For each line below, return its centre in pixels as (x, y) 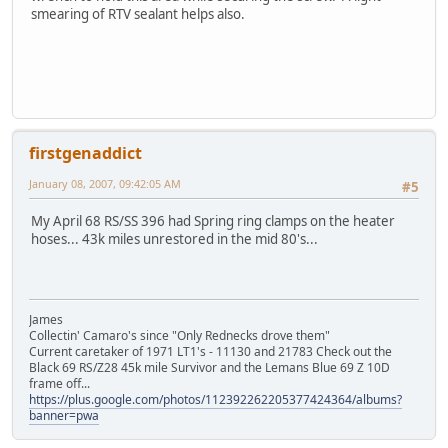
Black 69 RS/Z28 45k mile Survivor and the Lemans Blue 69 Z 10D (209, 368)
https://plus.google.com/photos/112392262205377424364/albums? (215, 400)
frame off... (59, 384)
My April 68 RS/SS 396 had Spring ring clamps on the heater (213, 221)
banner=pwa (64, 416)
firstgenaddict (85, 153)
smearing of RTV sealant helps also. (138, 13)
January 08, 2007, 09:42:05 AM (105, 184)
